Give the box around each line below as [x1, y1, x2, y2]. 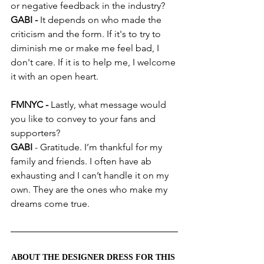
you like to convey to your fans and [11, 113, 158, 125]
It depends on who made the [38, 14, 164, 26]
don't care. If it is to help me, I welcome [11, 57, 178, 68]
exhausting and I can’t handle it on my [11, 170, 171, 181]
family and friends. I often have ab [11, 156, 154, 167]
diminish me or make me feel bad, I [11, 42, 161, 54]
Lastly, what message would [51, 99, 169, 111]
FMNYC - [11, 99, 51, 111]
